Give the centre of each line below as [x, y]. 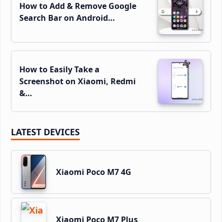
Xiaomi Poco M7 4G [94, 172]
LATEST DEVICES [45, 132]
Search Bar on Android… [67, 18]
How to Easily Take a [59, 70]
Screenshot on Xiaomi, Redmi [78, 82]
